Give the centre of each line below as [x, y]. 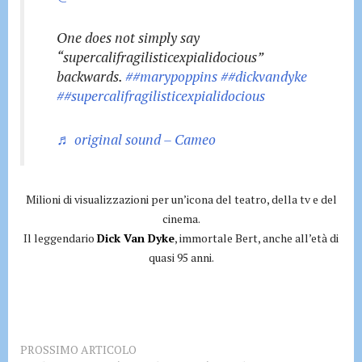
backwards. [91, 76]
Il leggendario [60, 238]
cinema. [181, 219]
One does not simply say [128, 38]
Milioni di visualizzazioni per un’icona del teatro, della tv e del [181, 199]
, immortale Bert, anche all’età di [257, 238]
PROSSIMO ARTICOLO [78, 349]
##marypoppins [171, 76]
